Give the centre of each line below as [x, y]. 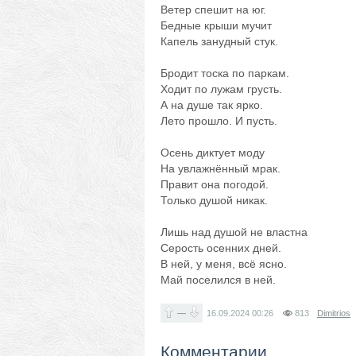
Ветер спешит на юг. [213, 10]
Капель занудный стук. [219, 41]
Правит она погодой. [215, 184]
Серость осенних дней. [221, 248]
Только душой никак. [214, 200]
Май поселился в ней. [218, 280]
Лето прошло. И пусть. [219, 121]
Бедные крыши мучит [216, 25]
